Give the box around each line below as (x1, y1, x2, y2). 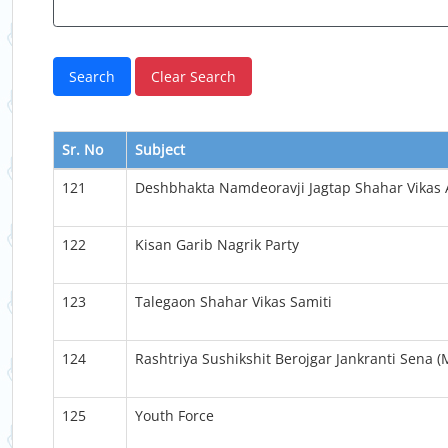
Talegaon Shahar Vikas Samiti (135, 292, 332, 311)
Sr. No (62, 140, 103, 159)
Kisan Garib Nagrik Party (135, 235, 299, 254)
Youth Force (135, 406, 214, 425)
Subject (135, 140, 185, 159)
